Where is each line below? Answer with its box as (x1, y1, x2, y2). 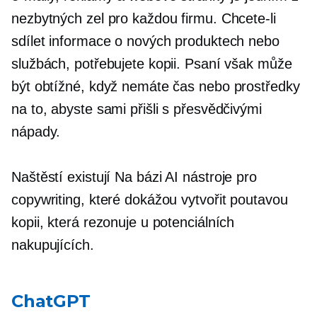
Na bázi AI (115, 168, 179, 185)
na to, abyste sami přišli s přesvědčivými (11, 100, 262, 117)
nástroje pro (178, 168, 257, 185)
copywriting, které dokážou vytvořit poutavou (11, 191, 288, 207)
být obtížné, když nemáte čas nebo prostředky (11, 78, 300, 94)
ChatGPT (11, 290, 91, 311)
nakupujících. (11, 236, 94, 253)
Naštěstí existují (11, 168, 115, 185)
